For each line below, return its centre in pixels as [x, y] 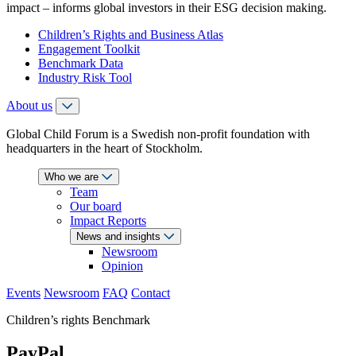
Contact [151, 292]
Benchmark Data [81, 63]
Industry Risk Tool [85, 77]
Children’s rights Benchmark [78, 319]
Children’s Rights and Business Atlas [131, 34]
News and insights [120, 236]
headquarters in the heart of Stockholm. [104, 148]
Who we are [73, 176]
